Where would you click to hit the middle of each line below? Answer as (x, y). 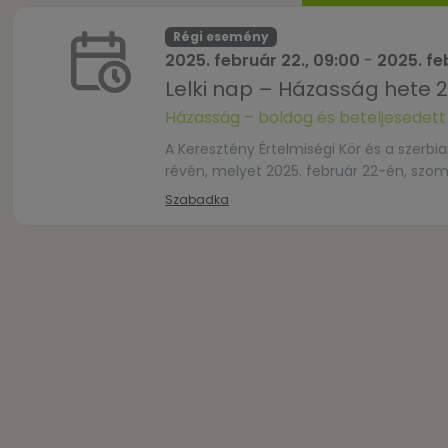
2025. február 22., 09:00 (262, 60)
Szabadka (197, 199)
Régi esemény (220, 36)
